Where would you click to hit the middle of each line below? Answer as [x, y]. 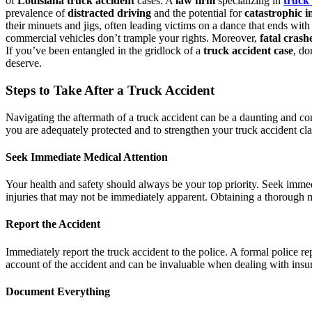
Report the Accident [53, 224]
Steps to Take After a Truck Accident [110, 90]
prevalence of [37, 13]
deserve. [24, 63]
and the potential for [198, 13]
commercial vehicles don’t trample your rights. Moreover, [133, 38]
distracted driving [109, 13]
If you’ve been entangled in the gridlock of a [104, 51]
